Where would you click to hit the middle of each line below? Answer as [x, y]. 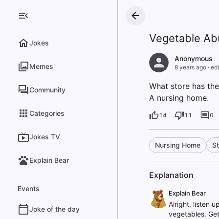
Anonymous [193, 58]
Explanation [171, 175]
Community [47, 90]
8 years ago [190, 67]
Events [29, 188]
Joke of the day [55, 209]
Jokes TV [45, 137]
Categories [47, 113]
